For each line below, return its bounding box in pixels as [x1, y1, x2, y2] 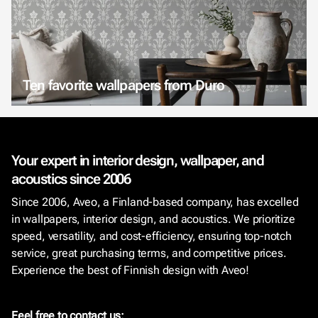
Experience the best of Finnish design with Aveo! [11, 263, 250, 277]
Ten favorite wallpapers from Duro [23, 76, 225, 94]
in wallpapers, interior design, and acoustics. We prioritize [11, 212, 295, 226]
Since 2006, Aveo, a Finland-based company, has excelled [11, 195, 299, 209]
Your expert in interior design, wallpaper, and [11, 152, 264, 169]
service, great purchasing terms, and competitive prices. [11, 246, 287, 260]
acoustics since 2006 [11, 170, 131, 187]
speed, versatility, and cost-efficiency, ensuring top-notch [11, 229, 292, 243]
